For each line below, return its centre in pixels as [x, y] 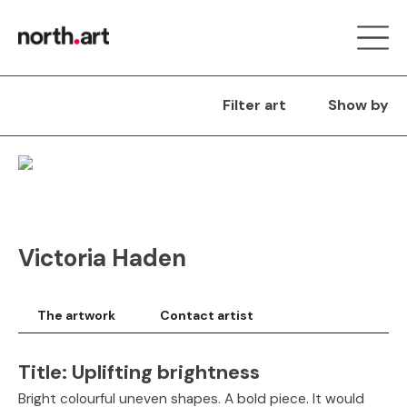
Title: [45, 372]
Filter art [254, 105]
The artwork [76, 315]
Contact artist [207, 315]
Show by [358, 105]
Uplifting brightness [166, 372]
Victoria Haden [102, 258]
